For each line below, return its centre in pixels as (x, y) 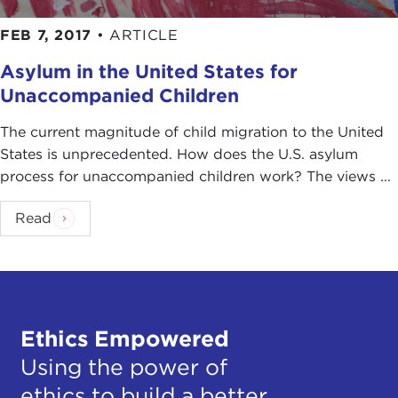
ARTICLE (143, 36)
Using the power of (123, 366)
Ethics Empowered (124, 338)
